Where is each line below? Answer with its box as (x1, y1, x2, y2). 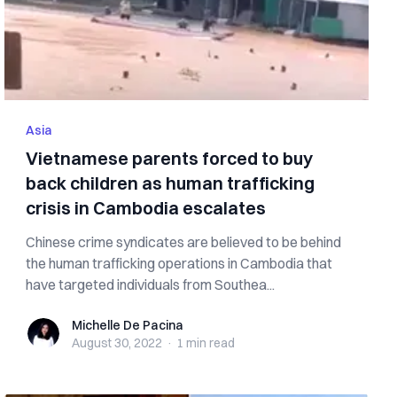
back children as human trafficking (26, 172, 315, 194)
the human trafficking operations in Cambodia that (26, 254, 333, 272)
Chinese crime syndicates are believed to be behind (26, 233, 342, 251)
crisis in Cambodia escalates (26, 197, 267, 219)
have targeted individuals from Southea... (26, 276, 276, 293)
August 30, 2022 (72, 335, 163, 351)
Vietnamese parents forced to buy (26, 147, 314, 169)
